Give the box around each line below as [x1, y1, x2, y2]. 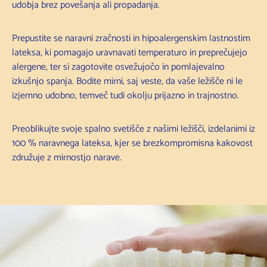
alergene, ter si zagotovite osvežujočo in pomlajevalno [12, 58, 225, 75]
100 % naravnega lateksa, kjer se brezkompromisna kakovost [12, 135, 253, 151]
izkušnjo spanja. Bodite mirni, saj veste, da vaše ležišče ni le [12, 73, 243, 89]
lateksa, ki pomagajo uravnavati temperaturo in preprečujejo [12, 44, 247, 61]
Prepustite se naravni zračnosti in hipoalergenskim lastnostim [12, 30, 250, 46]
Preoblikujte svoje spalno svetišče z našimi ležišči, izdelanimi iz [12, 120, 255, 137]
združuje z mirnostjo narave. [12, 149, 122, 166]
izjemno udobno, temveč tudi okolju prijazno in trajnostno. [12, 87, 239, 104]
